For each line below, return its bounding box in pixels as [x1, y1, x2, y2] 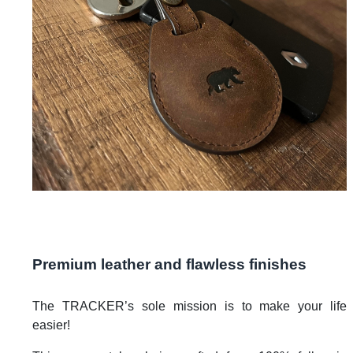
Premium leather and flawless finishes [32, 256, 307, 273]
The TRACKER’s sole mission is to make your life [32, 299, 347, 314]
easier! [32, 318, 70, 333]
